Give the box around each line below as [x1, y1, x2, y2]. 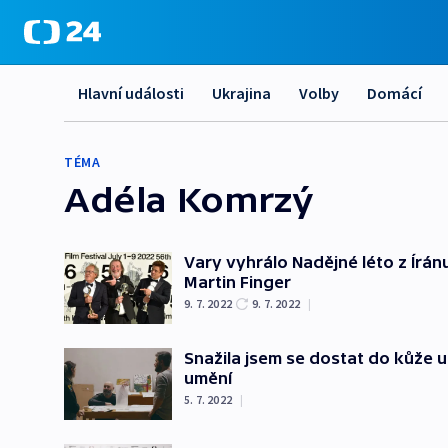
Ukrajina [212, 83, 271, 103]
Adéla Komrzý [64, 179, 314, 219]
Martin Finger [184, 273, 291, 291]
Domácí [367, 83, 422, 103]
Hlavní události [78, 83, 184, 103]
